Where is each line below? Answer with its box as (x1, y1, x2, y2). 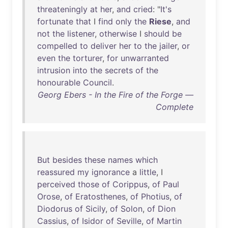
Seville (117, 216, 141, 226)
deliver (91, 41, 117, 51)
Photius (141, 191, 169, 202)
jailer (159, 41, 177, 51)
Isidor (82, 216, 103, 226)
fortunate (37, 16, 73, 26)
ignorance (92, 167, 130, 177)
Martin (157, 216, 182, 226)
